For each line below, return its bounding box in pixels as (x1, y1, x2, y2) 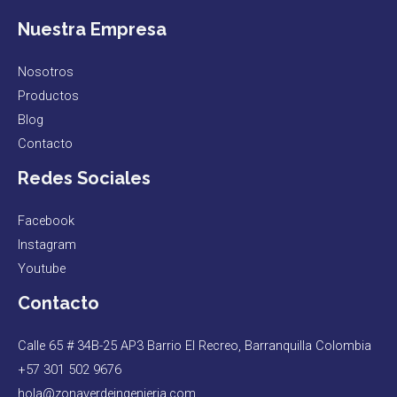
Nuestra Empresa (18, 19, 167, 41)
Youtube (18, 261, 66, 277)
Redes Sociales (18, 167, 151, 190)
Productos (18, 88, 79, 105)
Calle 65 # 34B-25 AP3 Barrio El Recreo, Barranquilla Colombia (18, 338, 371, 354)
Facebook (18, 213, 74, 230)
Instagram (18, 237, 76, 253)
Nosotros (18, 64, 74, 81)
